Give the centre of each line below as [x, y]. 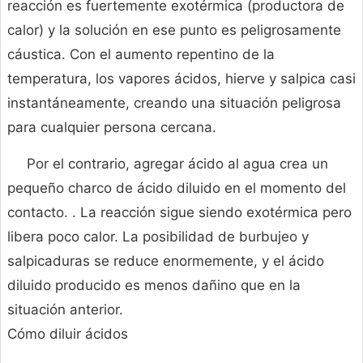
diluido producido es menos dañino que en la [154, 286]
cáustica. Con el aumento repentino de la [141, 55]
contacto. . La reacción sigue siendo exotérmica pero [179, 213]
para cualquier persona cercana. [112, 128]
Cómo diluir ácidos [68, 334]
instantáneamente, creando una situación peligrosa [174, 103]
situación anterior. [65, 310]
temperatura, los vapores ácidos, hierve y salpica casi [181, 79]
